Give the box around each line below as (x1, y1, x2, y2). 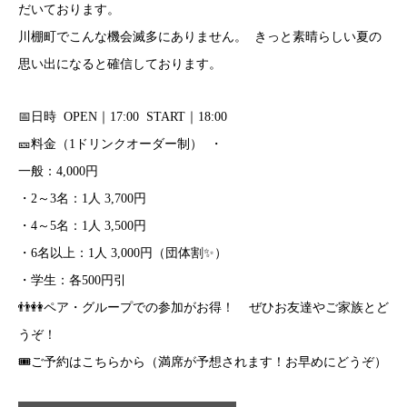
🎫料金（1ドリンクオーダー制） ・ (18, 137, 223, 152)
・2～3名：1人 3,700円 (18, 192, 146, 206)
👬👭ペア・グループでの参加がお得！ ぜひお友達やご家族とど (18, 301, 389, 315)
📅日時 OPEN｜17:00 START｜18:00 (18, 110, 227, 124)
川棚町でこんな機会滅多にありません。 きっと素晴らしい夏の (18, 30, 382, 45)
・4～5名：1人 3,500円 (18, 219, 146, 233)
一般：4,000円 (18, 164, 98, 179)
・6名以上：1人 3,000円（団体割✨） (18, 246, 227, 261)
